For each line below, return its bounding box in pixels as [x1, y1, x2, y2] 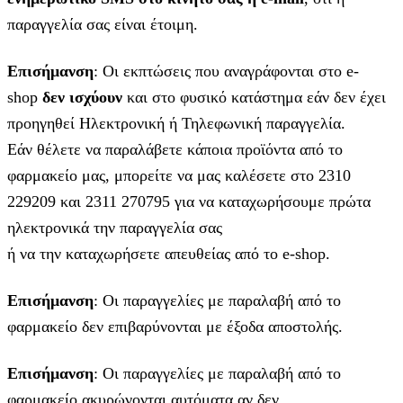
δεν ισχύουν [42, 88, 122, 107]
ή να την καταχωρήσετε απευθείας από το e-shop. [7, 245, 330, 264]
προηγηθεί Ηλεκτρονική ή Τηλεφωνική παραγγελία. [7, 114, 345, 133]
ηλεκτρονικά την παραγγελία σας [7, 219, 222, 237]
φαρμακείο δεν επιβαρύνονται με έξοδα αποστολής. [7, 318, 343, 336]
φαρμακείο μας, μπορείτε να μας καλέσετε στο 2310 [7, 166, 351, 185]
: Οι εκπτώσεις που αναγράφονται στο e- [94, 62, 359, 81]
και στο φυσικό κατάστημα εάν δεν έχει [122, 88, 386, 107]
